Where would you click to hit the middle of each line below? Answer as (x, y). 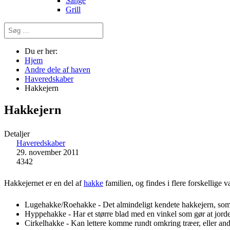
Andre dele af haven (57, 70)
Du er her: (43, 51)
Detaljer (17, 133)
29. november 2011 (48, 152)
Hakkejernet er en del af (44, 183)
